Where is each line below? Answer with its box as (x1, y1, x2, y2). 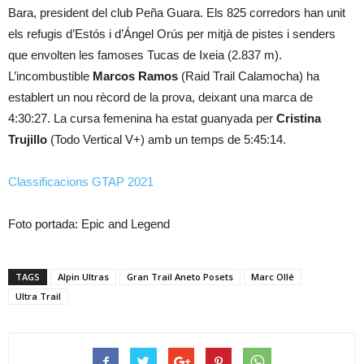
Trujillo (8, 132, 47, 147)
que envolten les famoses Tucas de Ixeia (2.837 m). (8, 48, 282, 63)
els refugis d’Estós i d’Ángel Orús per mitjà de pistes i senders (8, 27, 336, 41)
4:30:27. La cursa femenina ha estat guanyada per (8, 111, 276, 126)
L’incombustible (8, 69, 93, 84)
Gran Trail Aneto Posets (127, 271, 233, 284)
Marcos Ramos (93, 69, 178, 84)
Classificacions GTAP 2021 (8, 175, 154, 189)
